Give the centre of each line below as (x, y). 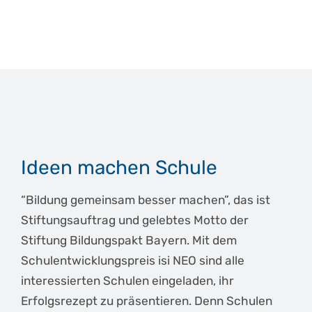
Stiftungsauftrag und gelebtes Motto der (135, 220)
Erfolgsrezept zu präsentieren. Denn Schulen (147, 301)
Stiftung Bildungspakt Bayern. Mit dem (129, 241)
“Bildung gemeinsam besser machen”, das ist (146, 200)
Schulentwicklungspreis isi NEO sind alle (133, 261)
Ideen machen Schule (119, 168)
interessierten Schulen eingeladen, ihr (127, 281)
